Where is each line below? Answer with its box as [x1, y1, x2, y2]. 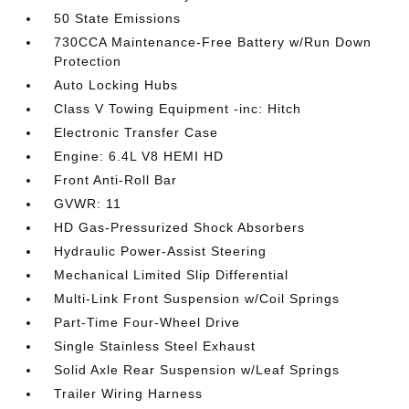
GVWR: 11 [54, 196, 122, 211]
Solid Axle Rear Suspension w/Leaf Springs [54, 362, 341, 377]
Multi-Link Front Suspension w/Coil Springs [54, 291, 341, 306]
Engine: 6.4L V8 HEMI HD [54, 149, 225, 163]
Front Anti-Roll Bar [54, 173, 178, 187]
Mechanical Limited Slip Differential [54, 267, 289, 282]
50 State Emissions [54, 11, 182, 26]
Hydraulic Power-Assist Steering [54, 244, 267, 258]
